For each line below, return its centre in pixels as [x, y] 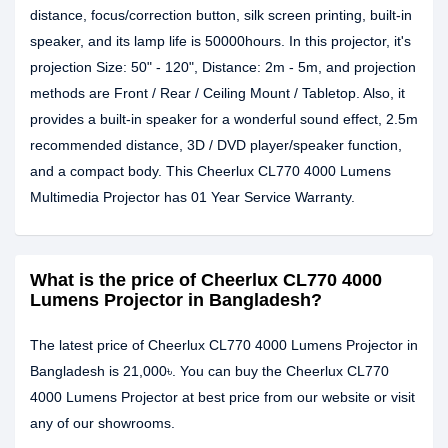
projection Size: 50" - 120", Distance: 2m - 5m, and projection [223, 67]
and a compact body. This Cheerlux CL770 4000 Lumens [210, 171]
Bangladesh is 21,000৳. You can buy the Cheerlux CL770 [209, 371]
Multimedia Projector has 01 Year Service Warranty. [192, 197]
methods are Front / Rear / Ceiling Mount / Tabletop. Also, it [217, 93]
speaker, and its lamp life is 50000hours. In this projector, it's [220, 41]
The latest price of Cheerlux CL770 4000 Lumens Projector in [224, 345]
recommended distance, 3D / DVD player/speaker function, [216, 145]
